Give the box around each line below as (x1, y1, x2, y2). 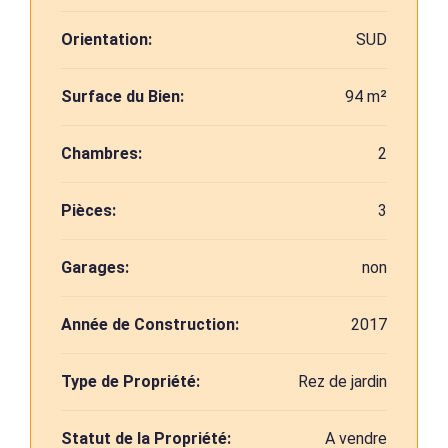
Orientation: (61, 30, 152, 49)
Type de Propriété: (61, 372, 200, 391)
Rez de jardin (298, 372, 387, 391)
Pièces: (61, 201, 116, 220)
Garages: (61, 258, 129, 277)
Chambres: (61, 144, 142, 163)
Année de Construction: (61, 315, 239, 334)
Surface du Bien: (61, 87, 184, 106)
